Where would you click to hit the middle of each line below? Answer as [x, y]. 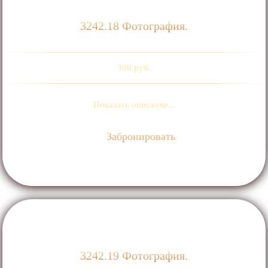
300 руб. [134, 67]
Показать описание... [134, 104]
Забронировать [140, 136]
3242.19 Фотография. [134, 255]
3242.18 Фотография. [134, 25]
